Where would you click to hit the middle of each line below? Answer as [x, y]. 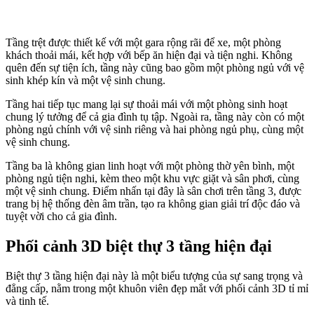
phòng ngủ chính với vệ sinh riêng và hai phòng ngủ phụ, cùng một [155, 130]
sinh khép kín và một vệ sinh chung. [86, 81]
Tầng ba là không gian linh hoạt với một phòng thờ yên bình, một [150, 166]
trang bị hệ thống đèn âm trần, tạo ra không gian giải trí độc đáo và [153, 204]
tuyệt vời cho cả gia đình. [61, 217]
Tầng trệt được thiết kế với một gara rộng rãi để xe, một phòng [143, 43]
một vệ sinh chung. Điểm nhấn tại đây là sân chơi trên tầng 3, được [153, 191]
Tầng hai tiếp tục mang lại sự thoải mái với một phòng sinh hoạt [146, 104]
